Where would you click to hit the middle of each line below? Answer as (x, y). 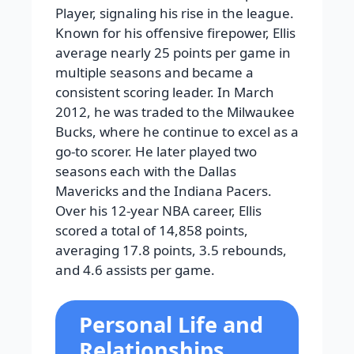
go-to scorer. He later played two (156, 152)
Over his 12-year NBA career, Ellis (158, 211)
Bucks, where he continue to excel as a (177, 132)
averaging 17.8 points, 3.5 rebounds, (171, 250)
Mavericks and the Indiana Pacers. (164, 191)
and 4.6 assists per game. (135, 270)
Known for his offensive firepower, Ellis (175, 33)
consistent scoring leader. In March (165, 92)
